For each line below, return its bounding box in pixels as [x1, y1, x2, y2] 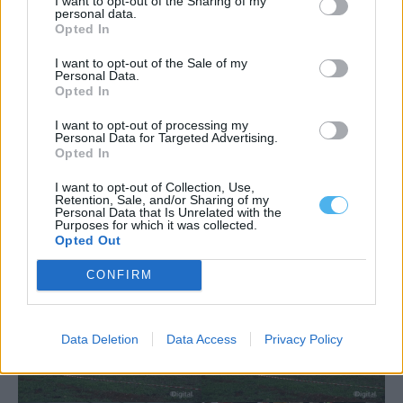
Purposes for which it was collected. [55, 217, 257, 232]
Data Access [166, 331, 237, 346]
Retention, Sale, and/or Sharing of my [55, 192, 269, 207]
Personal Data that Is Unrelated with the [55, 204, 282, 219]
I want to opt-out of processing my [55, 117, 248, 132]
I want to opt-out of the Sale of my [55, 55, 247, 70]
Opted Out [55, 232, 121, 247]
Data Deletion [60, 331, 139, 346]
